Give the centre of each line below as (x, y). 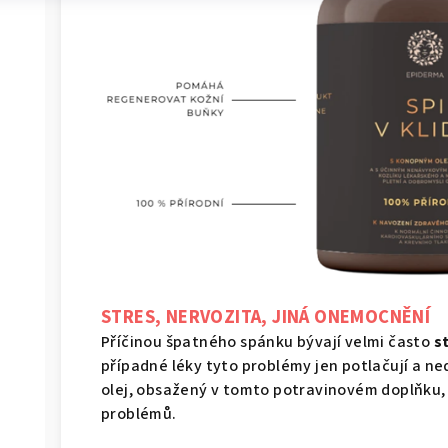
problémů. (141, 413)
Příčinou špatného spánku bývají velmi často (267, 341)
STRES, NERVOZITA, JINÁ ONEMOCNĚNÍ (266, 316)
